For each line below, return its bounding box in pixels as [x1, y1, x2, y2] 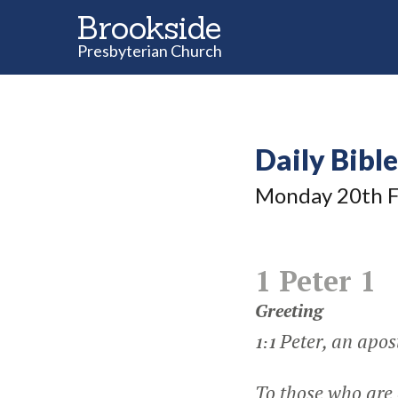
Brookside [76, 7, 221, 48]
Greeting [255, 298, 322, 322]
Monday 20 [255, 182, 362, 208]
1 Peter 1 [255, 262, 376, 299]
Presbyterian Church [77, 41, 222, 60]
